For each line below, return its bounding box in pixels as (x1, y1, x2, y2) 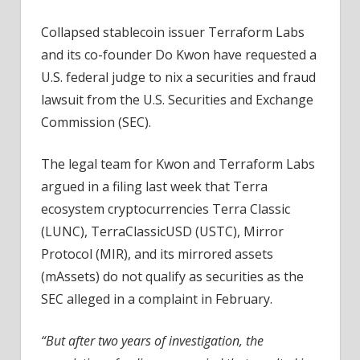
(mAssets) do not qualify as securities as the (41, 268, 304, 286)
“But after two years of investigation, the (41, 332, 264, 350)
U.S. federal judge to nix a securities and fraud (41, 68, 316, 87)
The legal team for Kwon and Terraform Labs (41, 155, 315, 174)
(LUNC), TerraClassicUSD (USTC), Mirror (41, 223, 284, 241)
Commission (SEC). (41, 113, 151, 132)
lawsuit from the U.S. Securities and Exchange (41, 91, 313, 109)
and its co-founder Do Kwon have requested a (41, 46, 317, 64)
